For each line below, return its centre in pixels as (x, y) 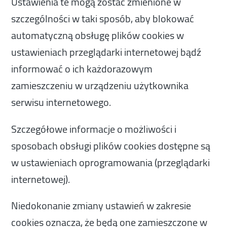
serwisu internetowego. (61, 102)
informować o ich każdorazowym (82, 68)
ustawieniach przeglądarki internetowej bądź (106, 52)
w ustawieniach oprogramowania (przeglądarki (111, 162)
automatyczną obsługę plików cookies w (98, 35)
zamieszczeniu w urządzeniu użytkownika (100, 85)
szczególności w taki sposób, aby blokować (103, 18)
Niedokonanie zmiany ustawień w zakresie (101, 206)
